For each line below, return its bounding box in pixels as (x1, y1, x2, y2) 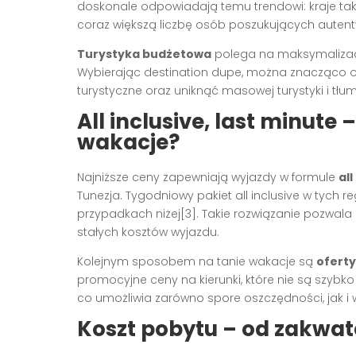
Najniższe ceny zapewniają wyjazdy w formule (77, 169, 339, 186)
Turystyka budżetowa (77, 46, 211, 63)
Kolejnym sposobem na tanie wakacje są (77, 253, 316, 270)
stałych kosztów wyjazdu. (77, 224, 219, 241)
